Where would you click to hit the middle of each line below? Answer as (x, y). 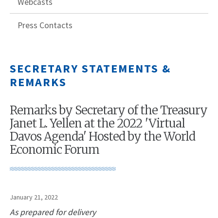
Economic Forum (54, 150)
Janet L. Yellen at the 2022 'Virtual (97, 124)
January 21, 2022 (34, 197)
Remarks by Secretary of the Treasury (109, 110)
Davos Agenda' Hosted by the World (102, 137)
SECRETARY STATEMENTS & (90, 69)
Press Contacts (45, 26)
